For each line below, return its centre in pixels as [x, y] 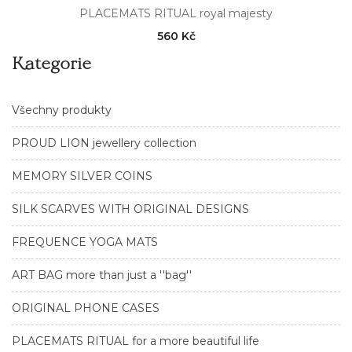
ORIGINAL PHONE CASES [86, 308]
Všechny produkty [62, 110]
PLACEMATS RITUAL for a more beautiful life [136, 341]
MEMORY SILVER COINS [82, 176]
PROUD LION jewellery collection [104, 143]
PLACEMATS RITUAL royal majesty [176, 13]
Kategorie [51, 62]
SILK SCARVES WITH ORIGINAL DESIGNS [130, 209]
